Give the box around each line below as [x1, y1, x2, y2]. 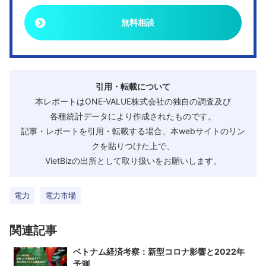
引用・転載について [96, 81, 170, 91]
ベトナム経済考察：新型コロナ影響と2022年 [73, 246, 245, 256]
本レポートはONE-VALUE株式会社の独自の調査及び [35, 96, 231, 106]
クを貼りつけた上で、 [91, 140, 175, 151]
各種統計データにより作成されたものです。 [50, 110, 216, 121]
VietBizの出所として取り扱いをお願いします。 [45, 155, 221, 166]
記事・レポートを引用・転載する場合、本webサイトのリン [21, 125, 245, 136]
